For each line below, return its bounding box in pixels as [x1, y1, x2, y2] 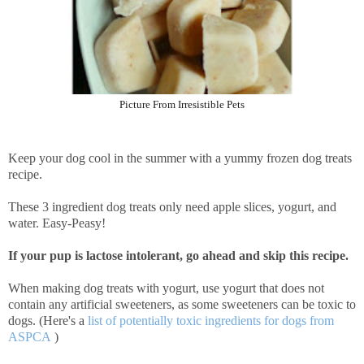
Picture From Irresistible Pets [119, 98, 245, 110]
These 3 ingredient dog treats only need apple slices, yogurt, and [8, 199, 336, 214]
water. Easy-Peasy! [8, 215, 106, 230]
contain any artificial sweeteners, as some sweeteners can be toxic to [8, 297, 356, 311]
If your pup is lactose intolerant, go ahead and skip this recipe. [8, 248, 349, 262]
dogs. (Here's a [8, 313, 88, 327]
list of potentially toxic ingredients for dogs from [88, 313, 334, 327]
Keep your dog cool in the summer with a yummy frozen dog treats [8, 150, 352, 165]
